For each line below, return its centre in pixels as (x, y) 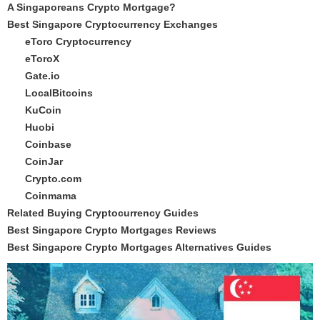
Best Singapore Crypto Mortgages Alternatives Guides (139, 247)
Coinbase (48, 144)
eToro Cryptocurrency (78, 41)
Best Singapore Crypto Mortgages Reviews (112, 230)
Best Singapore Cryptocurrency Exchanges (112, 24)
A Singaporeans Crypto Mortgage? (91, 7)
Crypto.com (53, 179)
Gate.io (42, 76)
